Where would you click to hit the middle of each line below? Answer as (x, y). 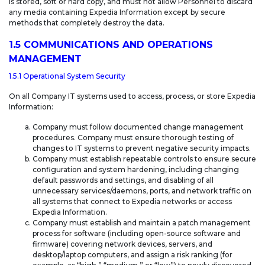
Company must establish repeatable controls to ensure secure (144, 159)
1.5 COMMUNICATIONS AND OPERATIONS (111, 45)
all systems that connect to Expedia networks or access (132, 202)
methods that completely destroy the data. (87, 23)
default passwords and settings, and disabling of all (123, 180)
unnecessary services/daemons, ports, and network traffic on (142, 191)
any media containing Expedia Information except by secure (117, 12)
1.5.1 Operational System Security (68, 76)
